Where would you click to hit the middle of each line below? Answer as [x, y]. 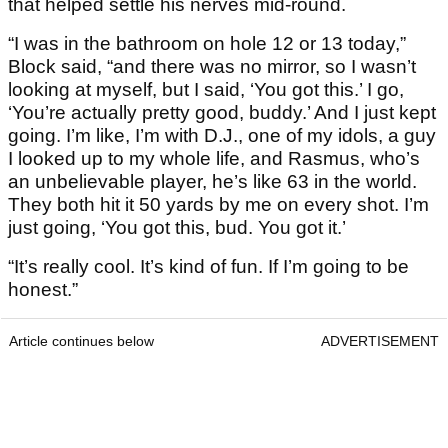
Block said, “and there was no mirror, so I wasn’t [212, 67]
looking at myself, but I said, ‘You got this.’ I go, [206, 90]
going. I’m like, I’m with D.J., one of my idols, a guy [222, 136]
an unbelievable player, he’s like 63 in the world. [212, 182]
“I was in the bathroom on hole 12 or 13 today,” [207, 44]
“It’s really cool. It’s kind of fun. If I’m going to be [208, 267]
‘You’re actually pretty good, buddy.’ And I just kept [222, 113]
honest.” [43, 290]
